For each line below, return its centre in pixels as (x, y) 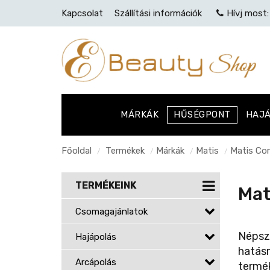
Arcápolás (96, 262)
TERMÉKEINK (106, 185)
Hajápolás (96, 237)
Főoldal (77, 151)
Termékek (125, 151)
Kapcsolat (82, 13)
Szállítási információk (158, 13)
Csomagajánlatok (111, 212)
